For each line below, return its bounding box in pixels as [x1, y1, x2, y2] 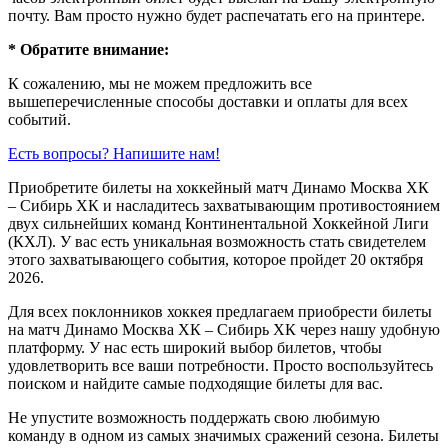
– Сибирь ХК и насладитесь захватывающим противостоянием [8, 196, 440, 214]
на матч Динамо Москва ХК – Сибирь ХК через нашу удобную [8, 320, 440, 338]
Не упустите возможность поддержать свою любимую [8, 408, 380, 426]
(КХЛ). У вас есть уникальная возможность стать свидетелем [8, 232, 426, 250]
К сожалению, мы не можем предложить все [8, 74, 312, 92]
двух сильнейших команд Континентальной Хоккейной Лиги [8, 214, 429, 232]
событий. [8, 110, 71, 128]
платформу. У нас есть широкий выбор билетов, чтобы [8, 338, 382, 356]
